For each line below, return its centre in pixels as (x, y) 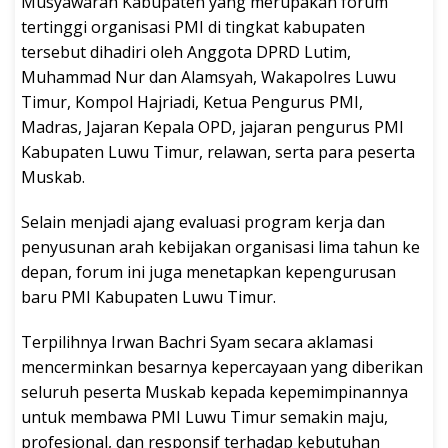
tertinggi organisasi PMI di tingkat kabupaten (193, 26)
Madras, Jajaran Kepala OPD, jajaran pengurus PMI (212, 126)
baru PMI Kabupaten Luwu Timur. (148, 296)
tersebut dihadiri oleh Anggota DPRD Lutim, (186, 51)
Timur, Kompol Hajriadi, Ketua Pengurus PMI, (192, 101)
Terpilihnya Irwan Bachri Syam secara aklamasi (197, 341)
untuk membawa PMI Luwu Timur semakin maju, (204, 416)
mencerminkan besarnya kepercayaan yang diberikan (222, 366)
